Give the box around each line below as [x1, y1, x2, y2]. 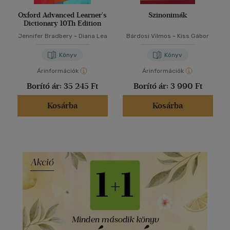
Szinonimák [148, 11, 187, 20]
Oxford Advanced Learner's [18, 11, 107, 20]
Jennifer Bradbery [17, 32, 72, 40]
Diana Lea [78, 32, 107, 40]
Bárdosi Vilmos [126, 32, 171, 40]
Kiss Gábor [177, 32, 209, 40]
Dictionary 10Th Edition [24, 19, 101, 28]
